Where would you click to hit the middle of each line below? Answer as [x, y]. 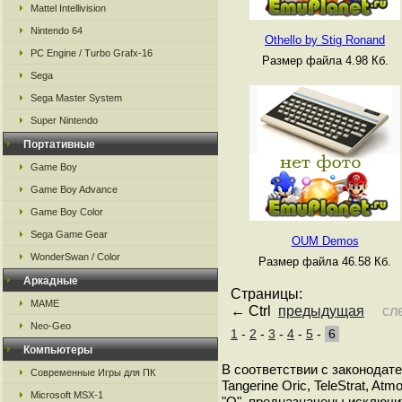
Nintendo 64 [57, 31]
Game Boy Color [67, 212]
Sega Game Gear [69, 234]
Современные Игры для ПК [93, 372]
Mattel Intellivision [68, 8]
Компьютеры [58, 350]
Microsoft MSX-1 [67, 395]
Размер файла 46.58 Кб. [325, 262]
